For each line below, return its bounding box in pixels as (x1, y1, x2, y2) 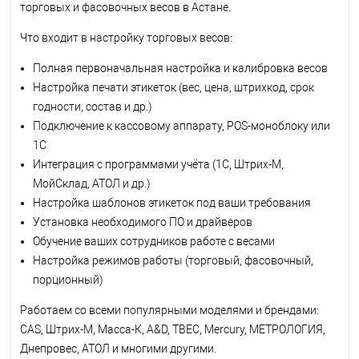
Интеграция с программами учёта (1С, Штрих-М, (33, 157, 284, 171)
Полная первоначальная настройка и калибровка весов (33, 61, 328, 75)
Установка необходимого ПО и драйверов (33, 215, 252, 228)
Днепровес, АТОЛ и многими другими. (20, 341, 216, 355)
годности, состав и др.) (33, 99, 152, 113)
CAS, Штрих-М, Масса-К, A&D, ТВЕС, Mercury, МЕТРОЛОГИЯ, (20, 322, 325, 336)
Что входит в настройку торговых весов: (20, 30, 232, 44)
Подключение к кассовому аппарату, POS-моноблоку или (33, 119, 330, 132)
